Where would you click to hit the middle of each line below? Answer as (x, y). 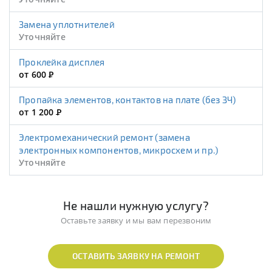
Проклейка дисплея (65, 62)
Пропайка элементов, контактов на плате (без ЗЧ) (131, 100)
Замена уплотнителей (69, 25)
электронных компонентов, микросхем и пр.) (119, 150)
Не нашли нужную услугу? (136, 206)
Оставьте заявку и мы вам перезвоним (136, 221)
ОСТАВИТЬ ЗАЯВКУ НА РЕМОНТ (136, 256)
